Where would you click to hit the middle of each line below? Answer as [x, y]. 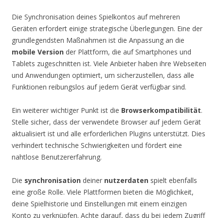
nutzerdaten [126, 180]
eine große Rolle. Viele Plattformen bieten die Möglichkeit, [103, 192]
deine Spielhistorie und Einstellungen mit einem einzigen [99, 203]
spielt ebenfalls [173, 180]
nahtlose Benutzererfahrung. [57, 157]
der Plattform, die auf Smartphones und [127, 52]
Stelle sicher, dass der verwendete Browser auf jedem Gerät [106, 122]
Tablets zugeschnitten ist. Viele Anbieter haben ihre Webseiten [109, 63]
